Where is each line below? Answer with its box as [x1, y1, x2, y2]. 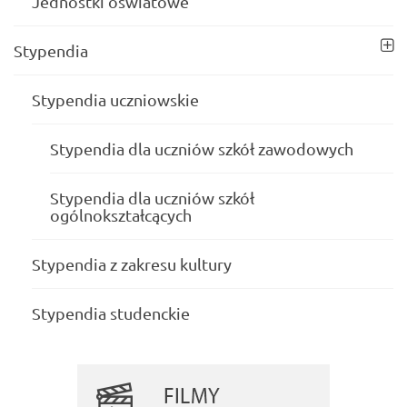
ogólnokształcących [50, 204, 192, 224]
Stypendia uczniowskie [32, 89, 199, 109]
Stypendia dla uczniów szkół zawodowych [50, 138, 353, 158]
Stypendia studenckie [32, 303, 190, 323]
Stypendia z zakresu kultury [32, 253, 232, 273]
